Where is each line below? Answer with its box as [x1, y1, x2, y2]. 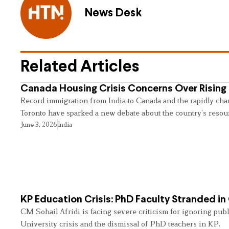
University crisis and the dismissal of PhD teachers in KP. [20, 219, 220, 228]
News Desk [84, 8, 142, 19]
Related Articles [20, 59, 139, 75]
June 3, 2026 [20, 120, 57, 128]
